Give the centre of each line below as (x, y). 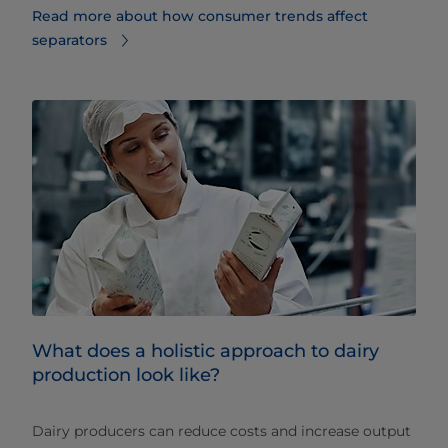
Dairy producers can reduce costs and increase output (221, 431)
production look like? (126, 375)
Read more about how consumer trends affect (200, 16)
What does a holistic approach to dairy (205, 351)
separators (69, 40)
